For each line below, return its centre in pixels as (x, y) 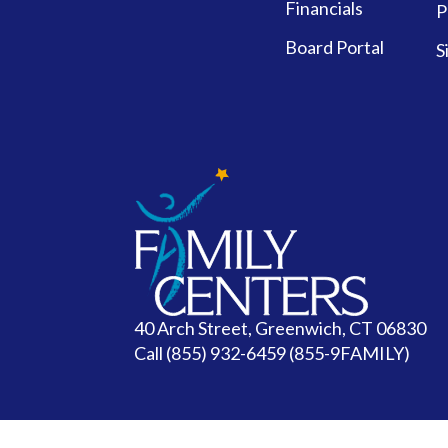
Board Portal (335, 46)
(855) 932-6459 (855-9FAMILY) (288, 353)
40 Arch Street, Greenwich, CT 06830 (280, 328)
